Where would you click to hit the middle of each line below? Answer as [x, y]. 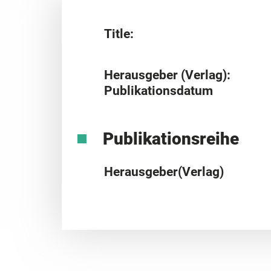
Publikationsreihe [171, 139]
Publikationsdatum [158, 90]
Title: [119, 34]
